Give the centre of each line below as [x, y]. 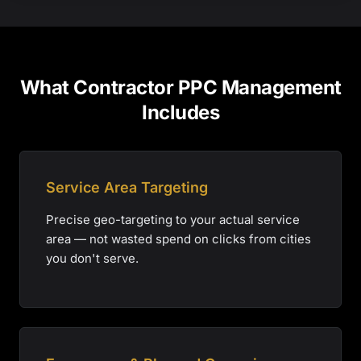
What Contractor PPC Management [180, 87]
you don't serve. [92, 258]
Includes [180, 112]
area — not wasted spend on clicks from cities [178, 239]
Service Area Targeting [127, 187]
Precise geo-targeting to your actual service [173, 220]
